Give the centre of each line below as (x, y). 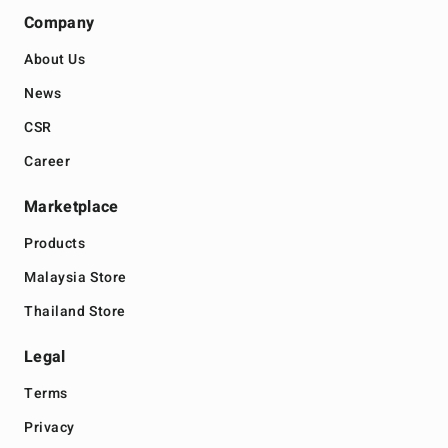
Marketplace (71, 207)
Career (47, 162)
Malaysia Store (75, 278)
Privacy (49, 428)
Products (55, 244)
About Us (55, 60)
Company (59, 23)
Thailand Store (75, 312)
